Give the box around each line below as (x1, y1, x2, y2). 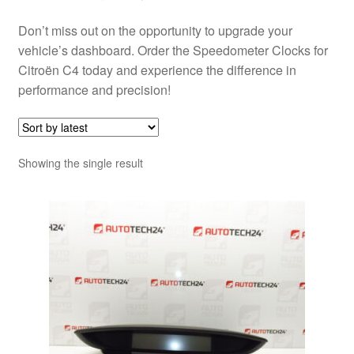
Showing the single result (17, 155, 143, 171)
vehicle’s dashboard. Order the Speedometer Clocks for (17, 40, 328, 59)
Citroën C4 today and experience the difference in (17, 60, 296, 79)
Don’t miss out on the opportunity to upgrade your (17, 21, 292, 40)
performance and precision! (17, 80, 171, 99)
